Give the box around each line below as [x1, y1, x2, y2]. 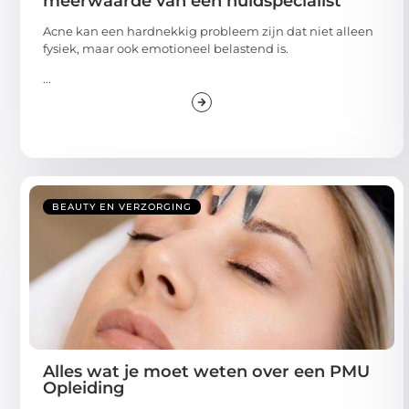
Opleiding [43, 374, 124, 395]
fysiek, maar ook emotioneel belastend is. [43, 37, 288, 52]
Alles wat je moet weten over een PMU [43, 358, 370, 379]
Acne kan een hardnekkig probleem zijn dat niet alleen [43, 19, 373, 35]
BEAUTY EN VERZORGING [52, 197, 192, 210]
